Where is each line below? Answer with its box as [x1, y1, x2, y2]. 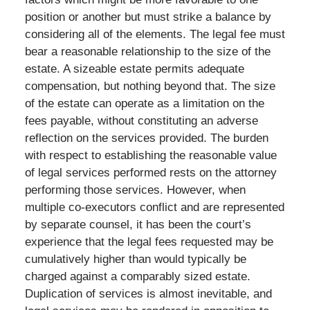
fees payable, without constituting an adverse [24, 113, 258, 127]
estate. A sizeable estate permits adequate [24, 62, 244, 75]
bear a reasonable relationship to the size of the [24, 44, 271, 58]
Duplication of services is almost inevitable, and [24, 286, 272, 300]
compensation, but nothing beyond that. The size [24, 79, 275, 93]
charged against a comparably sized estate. [24, 269, 250, 283]
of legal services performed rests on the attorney [24, 165, 277, 179]
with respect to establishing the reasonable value [24, 148, 277, 162]
